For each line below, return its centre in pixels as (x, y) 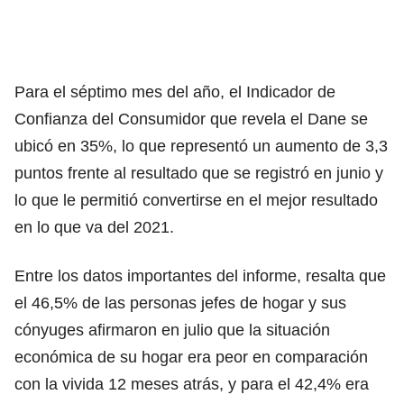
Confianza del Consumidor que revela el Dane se (191, 119)
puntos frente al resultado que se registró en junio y (199, 173)
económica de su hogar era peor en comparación (191, 357)
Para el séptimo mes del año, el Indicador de (175, 92)
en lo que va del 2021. (94, 227)
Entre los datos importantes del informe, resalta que (200, 275)
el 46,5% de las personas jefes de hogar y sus (180, 303)
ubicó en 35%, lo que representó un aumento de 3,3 (201, 146)
